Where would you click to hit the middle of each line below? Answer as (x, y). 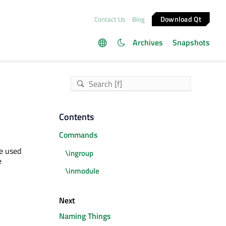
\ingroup (79, 153)
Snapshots (191, 42)
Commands (78, 135)
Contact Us (109, 19)
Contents (76, 117)
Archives (148, 42)
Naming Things (85, 216)
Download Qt (181, 19)
